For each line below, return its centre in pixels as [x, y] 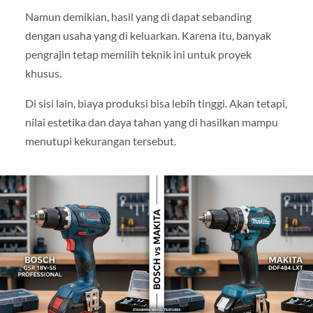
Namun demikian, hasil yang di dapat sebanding [138, 17]
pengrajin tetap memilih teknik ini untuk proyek [138, 54]
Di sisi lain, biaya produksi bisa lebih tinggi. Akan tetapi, [156, 103]
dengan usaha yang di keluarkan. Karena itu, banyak [148, 36]
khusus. [43, 73]
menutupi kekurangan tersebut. [100, 141]
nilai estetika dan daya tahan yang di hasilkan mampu [151, 122]
